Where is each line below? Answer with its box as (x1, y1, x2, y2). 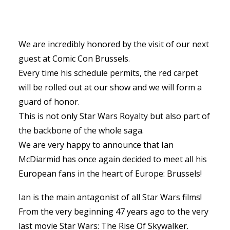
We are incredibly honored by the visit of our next (18, 39, 209, 50)
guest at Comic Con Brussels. (18, 53, 130, 64)
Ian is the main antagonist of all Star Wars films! (18, 191, 202, 203)
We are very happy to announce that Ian (18, 139, 174, 150)
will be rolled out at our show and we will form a (18, 82, 202, 93)
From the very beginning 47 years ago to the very (18, 206, 208, 217)
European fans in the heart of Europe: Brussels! (18, 168, 202, 179)
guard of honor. (18, 96, 80, 107)
